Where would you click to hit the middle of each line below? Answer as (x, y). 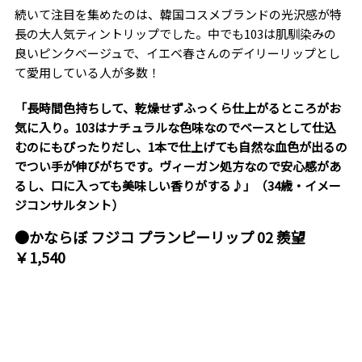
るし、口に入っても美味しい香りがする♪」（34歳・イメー (177, 186)
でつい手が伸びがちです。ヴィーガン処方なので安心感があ (177, 166)
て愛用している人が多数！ (87, 73)
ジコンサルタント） (69, 205)
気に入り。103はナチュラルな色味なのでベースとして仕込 (175, 128)
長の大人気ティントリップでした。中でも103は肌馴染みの (175, 34)
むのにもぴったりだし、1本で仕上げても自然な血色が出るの (181, 147)
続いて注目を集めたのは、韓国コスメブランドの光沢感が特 (178, 15)
